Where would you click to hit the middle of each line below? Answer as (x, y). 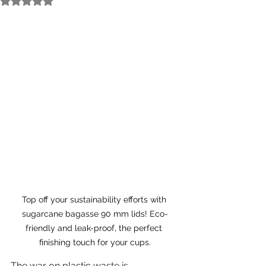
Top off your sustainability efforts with (95, 199)
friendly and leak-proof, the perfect (95, 228)
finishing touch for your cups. (95, 242)
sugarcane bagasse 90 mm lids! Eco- (95, 213)
